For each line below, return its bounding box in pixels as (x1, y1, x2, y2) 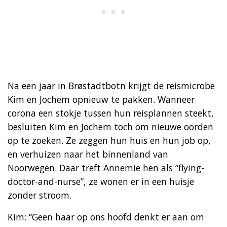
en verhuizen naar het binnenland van (8, 147, 168, 160)
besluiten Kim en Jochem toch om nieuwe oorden (8, 120, 213, 133)
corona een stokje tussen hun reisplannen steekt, (8, 106, 214, 119)
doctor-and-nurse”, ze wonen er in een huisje (8, 175, 194, 187)
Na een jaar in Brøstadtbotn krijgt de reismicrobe (8, 79, 215, 92)
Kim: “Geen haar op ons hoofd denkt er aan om (8, 210, 204, 223)
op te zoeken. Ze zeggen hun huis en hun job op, (8, 134, 211, 146)
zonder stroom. (8, 188, 71, 201)
